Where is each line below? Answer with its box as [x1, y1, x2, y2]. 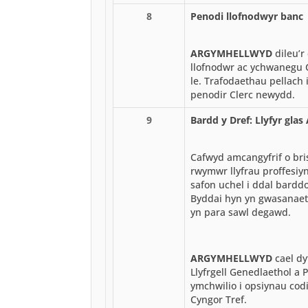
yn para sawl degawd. [190, 205, 291, 219]
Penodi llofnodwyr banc [190, 9, 303, 23]
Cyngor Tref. [190, 292, 247, 306]
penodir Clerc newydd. [190, 87, 295, 101]
